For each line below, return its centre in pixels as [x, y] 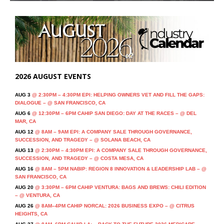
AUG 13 [24, 150]
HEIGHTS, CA [31, 213]
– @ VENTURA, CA [37, 195]
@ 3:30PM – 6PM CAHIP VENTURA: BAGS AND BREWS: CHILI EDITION [120, 187]
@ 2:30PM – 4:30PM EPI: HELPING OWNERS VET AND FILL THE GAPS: [117, 94]
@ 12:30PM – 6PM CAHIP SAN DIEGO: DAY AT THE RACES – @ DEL [113, 113]
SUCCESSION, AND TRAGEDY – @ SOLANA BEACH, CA [83, 139]
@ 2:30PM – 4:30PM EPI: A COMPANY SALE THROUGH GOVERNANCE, [120, 150]
